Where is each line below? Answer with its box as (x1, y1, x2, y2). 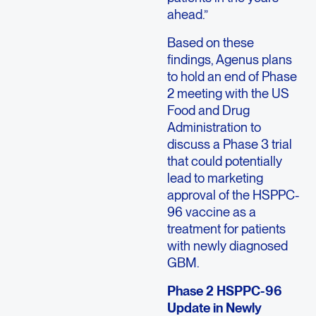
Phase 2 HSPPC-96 (166, 283, 282, 299)
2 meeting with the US (166, 85, 289, 102)
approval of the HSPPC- (166, 187, 300, 203)
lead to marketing (166, 170, 263, 186)
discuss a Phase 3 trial (166, 136, 292, 152)
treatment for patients (166, 221, 286, 237)
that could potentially (166, 153, 282, 169)
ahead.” (166, 6, 208, 22)
